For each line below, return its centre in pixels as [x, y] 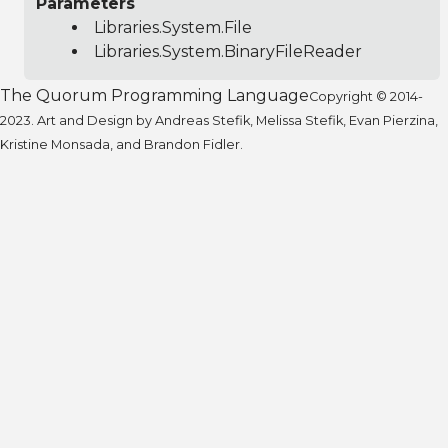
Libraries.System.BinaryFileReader [228, 51]
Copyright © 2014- [366, 96]
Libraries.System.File [173, 27]
